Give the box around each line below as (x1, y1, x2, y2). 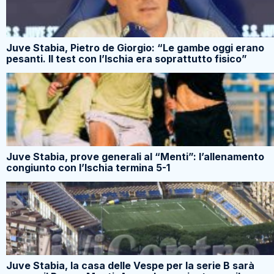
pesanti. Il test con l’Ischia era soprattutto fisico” (6, 53, 247, 65)
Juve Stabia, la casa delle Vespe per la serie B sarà (6, 259, 254, 272)
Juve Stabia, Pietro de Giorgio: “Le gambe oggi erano (6, 42, 264, 54)
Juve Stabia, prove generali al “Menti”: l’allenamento (6, 150, 264, 163)
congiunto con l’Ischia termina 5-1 (6, 161, 170, 174)
